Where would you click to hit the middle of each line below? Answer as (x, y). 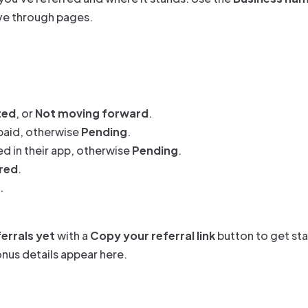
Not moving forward (92, 113)
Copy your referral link (153, 235)
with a (73, 235)
